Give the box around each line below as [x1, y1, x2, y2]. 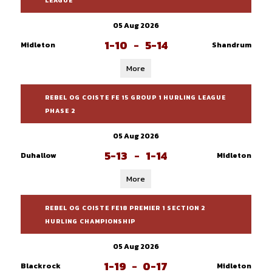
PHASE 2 [44, 106, 75, 115]
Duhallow [20, 150, 56, 161]
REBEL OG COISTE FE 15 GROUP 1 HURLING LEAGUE [44, 93, 226, 102]
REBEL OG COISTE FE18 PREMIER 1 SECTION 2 [44, 203, 205, 212]
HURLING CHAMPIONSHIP [44, 217, 135, 226]
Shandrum [211, 39, 251, 50]
